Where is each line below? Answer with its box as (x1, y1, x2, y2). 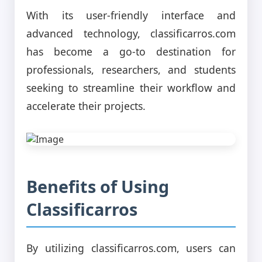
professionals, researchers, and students (26, 62, 236, 77)
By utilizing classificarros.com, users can (26, 240, 236, 255)
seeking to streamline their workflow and (26, 80, 236, 95)
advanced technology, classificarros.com (26, 26, 236, 40)
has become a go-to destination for (26, 44, 236, 58)
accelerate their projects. (26, 98, 146, 113)
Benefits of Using (26, 174, 169, 198)
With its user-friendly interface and (26, 8, 236, 22)
